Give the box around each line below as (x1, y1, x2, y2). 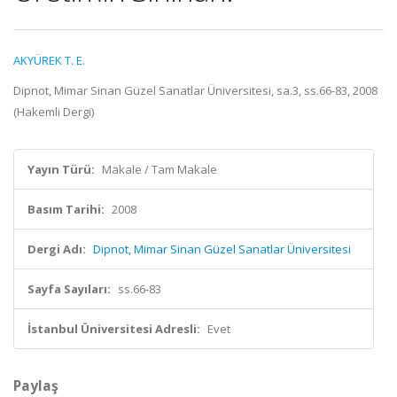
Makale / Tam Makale (102, 161, 217, 177)
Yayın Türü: (27, 161, 95, 177)
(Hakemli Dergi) (13, 104, 94, 120)
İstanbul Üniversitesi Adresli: (27, 321, 200, 337)
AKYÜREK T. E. (13, 52, 85, 68)
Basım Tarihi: (27, 201, 105, 217)
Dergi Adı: (27, 241, 86, 257)
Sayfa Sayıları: (27, 281, 111, 297)
